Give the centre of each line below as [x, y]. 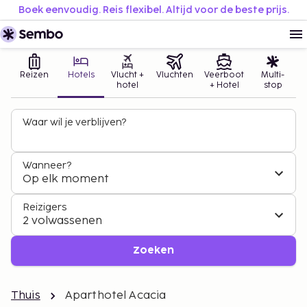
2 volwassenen [62, 221]
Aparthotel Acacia [115, 296]
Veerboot [224, 75]
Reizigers [45, 207]
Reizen [34, 75]
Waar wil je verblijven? [74, 122]
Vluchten [175, 75]
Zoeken [153, 250]
